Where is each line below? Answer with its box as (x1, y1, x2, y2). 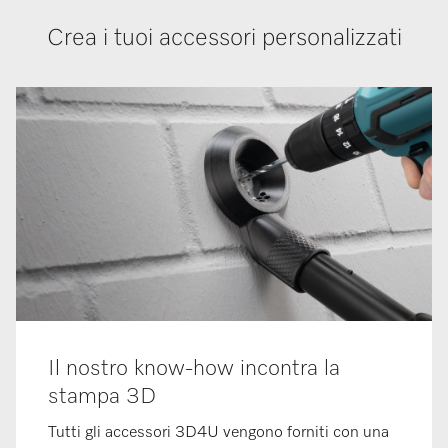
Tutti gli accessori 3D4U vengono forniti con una (48, 425, 389, 442)
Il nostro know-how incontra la (48, 358, 340, 381)
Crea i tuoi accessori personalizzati (46, 26, 402, 51)
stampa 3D (48, 386, 156, 409)
